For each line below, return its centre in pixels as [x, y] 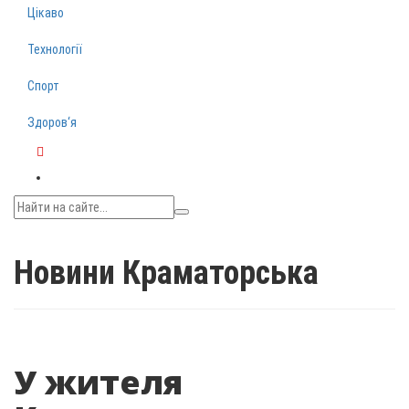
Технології [55, 49]
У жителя [98, 382]
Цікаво [46, 13]
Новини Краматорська [166, 273]
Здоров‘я [52, 122]
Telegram [61, 170]
